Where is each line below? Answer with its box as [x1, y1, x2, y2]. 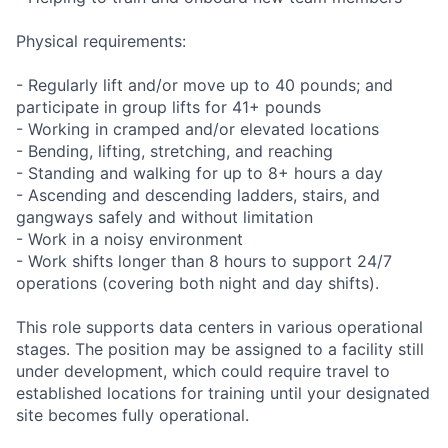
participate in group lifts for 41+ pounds [16, 96, 321, 117]
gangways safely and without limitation [16, 206, 313, 227]
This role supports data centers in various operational [16, 316, 423, 337]
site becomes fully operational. [16, 404, 249, 425]
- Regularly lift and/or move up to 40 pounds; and [16, 74, 393, 95]
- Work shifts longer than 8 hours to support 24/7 [16, 250, 392, 271]
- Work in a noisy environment [16, 228, 243, 249]
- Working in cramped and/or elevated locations [16, 118, 379, 139]
